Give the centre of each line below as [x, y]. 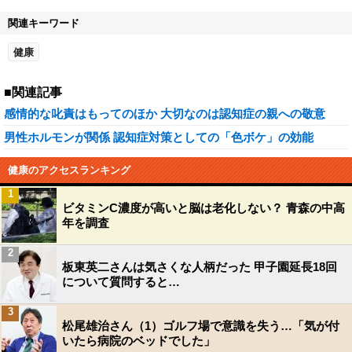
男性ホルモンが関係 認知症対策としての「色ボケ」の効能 [159, 137]
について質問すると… [121, 282]
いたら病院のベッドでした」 [139, 341]
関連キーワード [44, 23]
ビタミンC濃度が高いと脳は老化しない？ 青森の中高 [203, 208]
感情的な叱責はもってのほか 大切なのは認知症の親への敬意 [165, 114]
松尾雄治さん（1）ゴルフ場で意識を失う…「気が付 [201, 326]
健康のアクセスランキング [69, 170]
